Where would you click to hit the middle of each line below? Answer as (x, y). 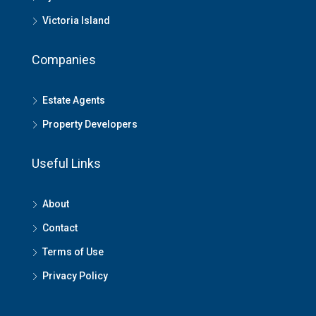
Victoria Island (76, 20)
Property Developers (90, 124)
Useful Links (66, 163)
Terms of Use (73, 252)
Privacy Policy (75, 276)
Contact (60, 228)
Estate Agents (74, 100)
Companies (64, 60)
